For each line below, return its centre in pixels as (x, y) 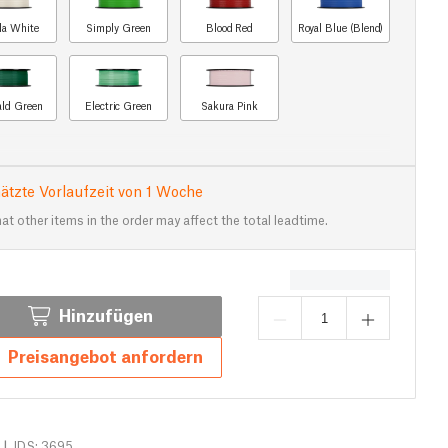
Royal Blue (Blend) (340, 27)
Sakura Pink (229, 105)
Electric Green (118, 105)
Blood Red (229, 27)
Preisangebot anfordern (105, 356)
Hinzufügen (105, 315)
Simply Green (118, 27)
